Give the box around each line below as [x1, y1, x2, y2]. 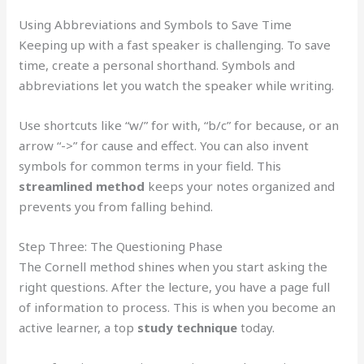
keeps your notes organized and [145, 177, 336, 194]
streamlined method [19, 177, 145, 194]
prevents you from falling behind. [19, 197, 214, 214]
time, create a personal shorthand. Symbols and [19, 56, 296, 73]
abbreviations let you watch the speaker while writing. [19, 76, 335, 93]
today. [237, 318, 275, 336]
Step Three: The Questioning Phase [19, 237, 223, 254]
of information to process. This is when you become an [19, 298, 336, 315]
